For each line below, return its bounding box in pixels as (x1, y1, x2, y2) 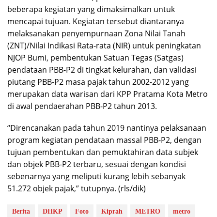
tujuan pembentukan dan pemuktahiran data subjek (7, 147, 198, 157)
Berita (12, 208, 30, 215)
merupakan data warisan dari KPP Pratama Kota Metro (7, 89, 208, 99)
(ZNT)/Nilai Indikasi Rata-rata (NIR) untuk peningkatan (7, 40, 201, 51)
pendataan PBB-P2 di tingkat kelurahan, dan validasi (7, 64, 197, 75)
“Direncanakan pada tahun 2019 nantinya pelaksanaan (7, 123, 206, 133)
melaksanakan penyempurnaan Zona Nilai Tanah (7, 28, 186, 39)
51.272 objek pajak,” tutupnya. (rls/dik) (7, 183, 146, 194)
